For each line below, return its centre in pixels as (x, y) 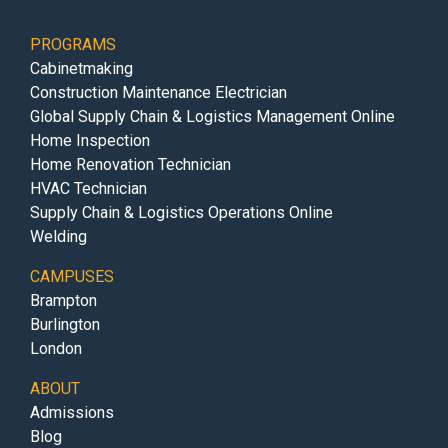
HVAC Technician (88, 189)
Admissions (72, 413)
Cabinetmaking (81, 69)
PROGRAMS (73, 45)
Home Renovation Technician (130, 165)
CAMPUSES (72, 277)
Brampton (63, 301)
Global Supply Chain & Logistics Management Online (212, 117)
